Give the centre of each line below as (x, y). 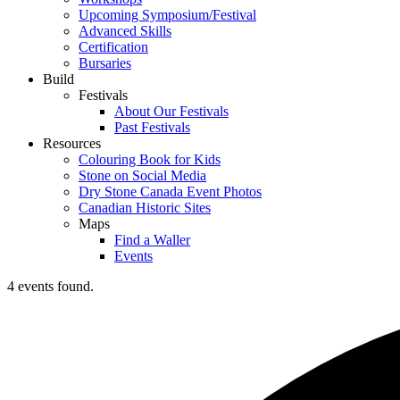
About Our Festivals (171, 112)
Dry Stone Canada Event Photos (170, 192)
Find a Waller (152, 240)
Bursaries (105, 63)
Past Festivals (152, 128)
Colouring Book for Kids (150, 160)
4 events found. (50, 287)
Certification (113, 47)
